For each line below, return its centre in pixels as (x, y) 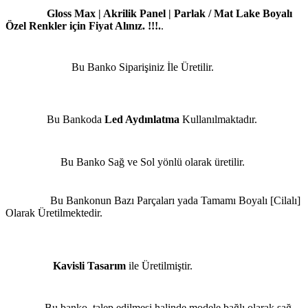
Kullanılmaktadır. (218, 120)
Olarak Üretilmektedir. (54, 213)
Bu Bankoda (74, 120)
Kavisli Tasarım (89, 266)
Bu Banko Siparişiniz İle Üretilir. (141, 67)
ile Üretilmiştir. (159, 266)
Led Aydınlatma (142, 120)
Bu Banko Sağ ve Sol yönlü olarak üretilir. (153, 162)
